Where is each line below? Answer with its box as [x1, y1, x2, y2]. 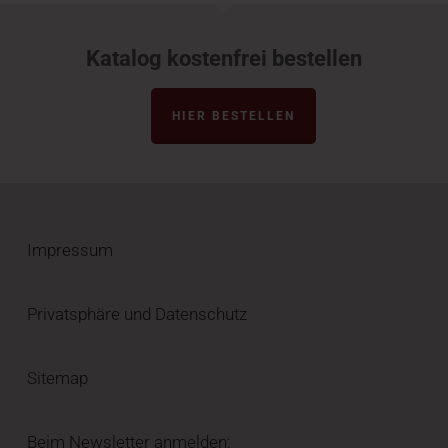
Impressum [26, 240, 113, 261]
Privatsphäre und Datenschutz [26, 304, 247, 325]
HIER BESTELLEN [172, 109, 296, 124]
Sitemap [26, 368, 88, 389]
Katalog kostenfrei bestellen [85, 46, 362, 72]
